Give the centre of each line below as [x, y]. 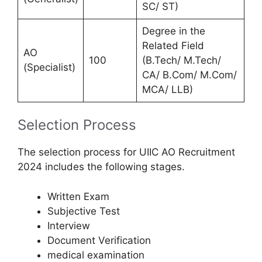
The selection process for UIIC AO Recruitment [126, 152]
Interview [69, 225]
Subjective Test [84, 211]
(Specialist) [49, 67]
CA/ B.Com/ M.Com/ [189, 75]
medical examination [96, 255]
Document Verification [99, 240]
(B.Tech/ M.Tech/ [181, 60]
